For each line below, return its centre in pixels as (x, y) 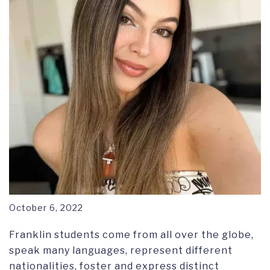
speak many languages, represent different (121, 251)
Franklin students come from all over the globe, (131, 235)
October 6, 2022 (46, 208)
